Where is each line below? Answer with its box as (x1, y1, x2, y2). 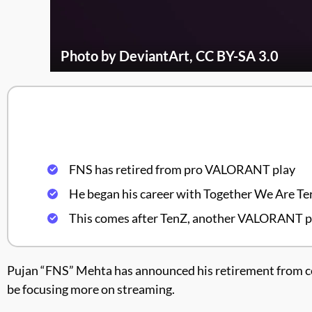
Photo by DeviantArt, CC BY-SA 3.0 (61, 47, 279, 64)
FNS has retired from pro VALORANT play (68, 161, 295, 177)
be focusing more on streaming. (7, 281, 177, 297)
